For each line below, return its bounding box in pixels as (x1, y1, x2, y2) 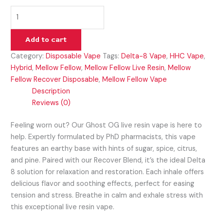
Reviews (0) (32, 98, 71, 108)
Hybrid (11, 63, 33, 73)
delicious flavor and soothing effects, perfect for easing (11, 179, 195, 189)
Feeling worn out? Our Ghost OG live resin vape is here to (11, 121, 202, 130)
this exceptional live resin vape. (11, 202, 115, 212)
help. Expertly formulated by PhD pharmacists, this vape (11, 132, 196, 142)
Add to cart (25, 35, 67, 45)
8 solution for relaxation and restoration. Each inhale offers (11, 167, 204, 177)
